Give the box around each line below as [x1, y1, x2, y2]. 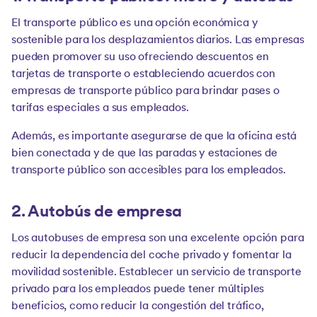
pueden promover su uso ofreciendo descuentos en [11, 52, 269, 63]
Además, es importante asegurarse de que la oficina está [11, 131, 297, 142]
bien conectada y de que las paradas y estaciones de [11, 148, 277, 159]
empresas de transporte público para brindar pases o [11, 86, 279, 97]
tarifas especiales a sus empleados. [11, 103, 189, 114]
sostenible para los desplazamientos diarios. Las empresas [11, 35, 304, 46]
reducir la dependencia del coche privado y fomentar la [11, 250, 292, 261]
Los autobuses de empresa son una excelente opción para [11, 233, 304, 244]
